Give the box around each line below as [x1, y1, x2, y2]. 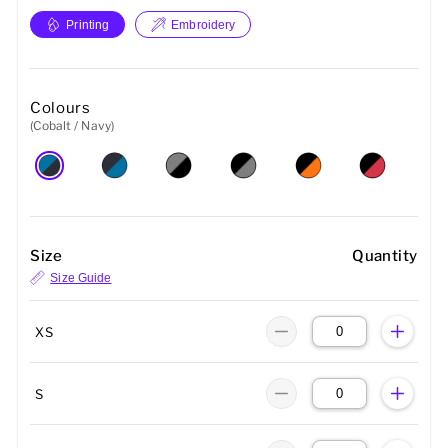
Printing [66, 18, 110, 33]
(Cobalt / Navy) [30, 118, 115, 134]
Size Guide [50, 271, 112, 286]
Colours [30, 99, 91, 118]
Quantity [352, 247, 418, 266]
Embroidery [171, 18, 236, 33]
